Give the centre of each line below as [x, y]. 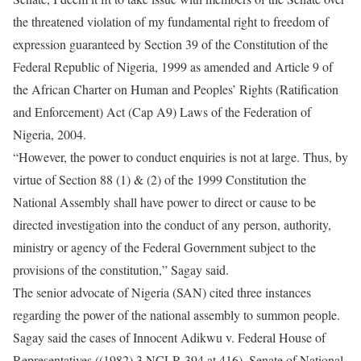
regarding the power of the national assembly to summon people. [176, 315]
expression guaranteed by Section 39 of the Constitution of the [170, 44]
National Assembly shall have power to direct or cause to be [164, 202]
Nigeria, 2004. [50, 135]
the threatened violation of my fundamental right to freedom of [171, 22]
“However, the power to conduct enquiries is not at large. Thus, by [180, 157]
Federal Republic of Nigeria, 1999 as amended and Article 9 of [173, 67]
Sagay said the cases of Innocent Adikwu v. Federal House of [169, 338]
